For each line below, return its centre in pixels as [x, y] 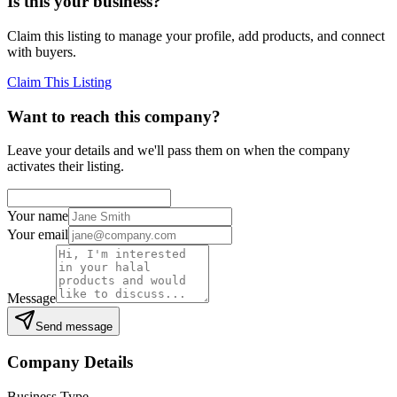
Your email [38, 235]
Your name [38, 216]
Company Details [70, 362]
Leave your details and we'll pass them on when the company [179, 151]
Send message [74, 327]
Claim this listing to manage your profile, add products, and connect [196, 36]
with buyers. [42, 52]
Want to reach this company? [114, 116]
